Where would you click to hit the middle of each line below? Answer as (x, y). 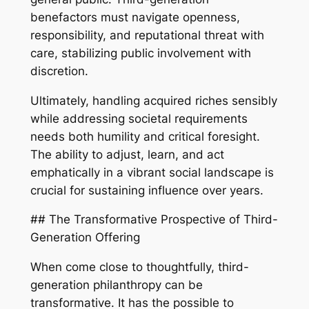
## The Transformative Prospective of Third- (154, 220)
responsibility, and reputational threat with (147, 35)
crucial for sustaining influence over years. (147, 190)
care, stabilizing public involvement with (140, 53)
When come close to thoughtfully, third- (139, 267)
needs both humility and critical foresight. (145, 136)
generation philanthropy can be (116, 285)
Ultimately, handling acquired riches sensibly (153, 100)
